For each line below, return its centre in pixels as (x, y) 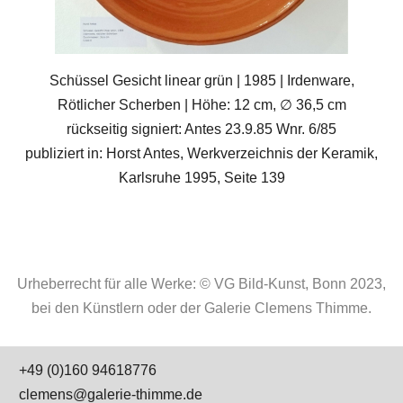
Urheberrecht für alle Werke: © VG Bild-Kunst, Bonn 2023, (201, 283)
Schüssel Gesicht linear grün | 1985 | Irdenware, (201, 80)
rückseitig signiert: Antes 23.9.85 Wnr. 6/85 (201, 129)
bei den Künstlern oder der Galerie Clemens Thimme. (201, 308)
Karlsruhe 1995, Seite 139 (201, 177)
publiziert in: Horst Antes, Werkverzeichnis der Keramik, (201, 153)
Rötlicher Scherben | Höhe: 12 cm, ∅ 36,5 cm (201, 104)
